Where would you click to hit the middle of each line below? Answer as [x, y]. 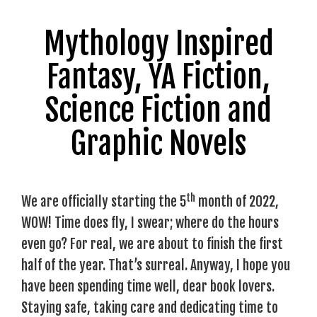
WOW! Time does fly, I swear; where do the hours [150, 223]
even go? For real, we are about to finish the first [152, 244]
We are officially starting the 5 [104, 202]
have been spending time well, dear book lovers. [148, 287]
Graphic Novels [158, 144]
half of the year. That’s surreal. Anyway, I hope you [156, 265]
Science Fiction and [158, 110]
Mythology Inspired [158, 44]
